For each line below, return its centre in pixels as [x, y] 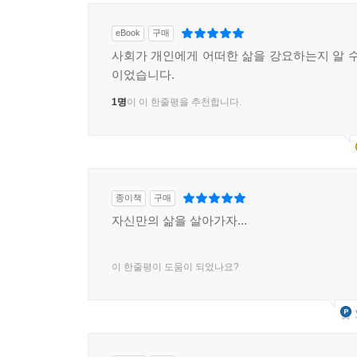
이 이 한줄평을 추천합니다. [184, 102]
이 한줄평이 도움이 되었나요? [175, 267]
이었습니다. [143, 75]
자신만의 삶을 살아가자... [179, 221]
